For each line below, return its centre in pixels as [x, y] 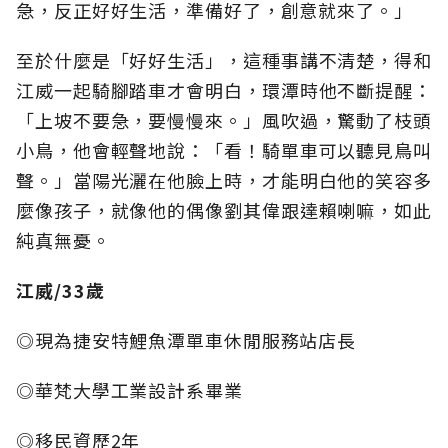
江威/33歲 [60, 290]
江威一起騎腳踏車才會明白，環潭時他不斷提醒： [224, 90]
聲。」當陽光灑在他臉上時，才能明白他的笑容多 [224, 180]
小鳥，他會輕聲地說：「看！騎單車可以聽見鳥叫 [224, 150]
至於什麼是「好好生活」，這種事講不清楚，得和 [224, 60]
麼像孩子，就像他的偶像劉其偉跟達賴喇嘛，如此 [224, 210]
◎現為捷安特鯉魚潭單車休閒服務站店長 [186, 340]
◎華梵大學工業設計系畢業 [129, 390]
